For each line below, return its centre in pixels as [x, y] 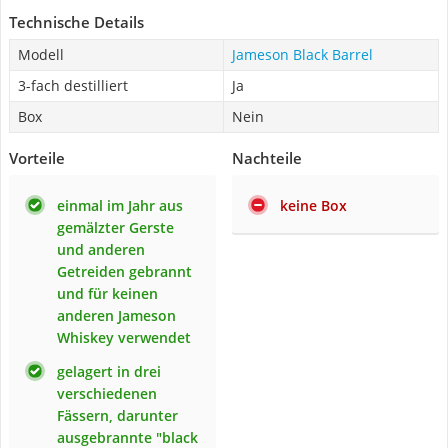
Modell [41, 54]
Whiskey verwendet [124, 337]
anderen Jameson [116, 315]
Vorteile [37, 158]
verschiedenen [107, 393]
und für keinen [107, 293]
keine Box [313, 205]
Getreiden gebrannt [124, 271]
